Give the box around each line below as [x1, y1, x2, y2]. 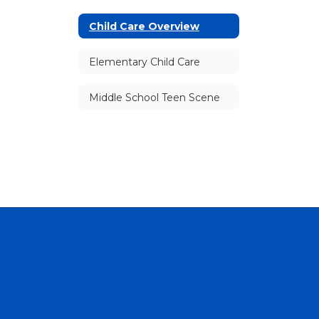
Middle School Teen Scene [89, 90, 220, 104]
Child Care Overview [89, 19, 199, 33]
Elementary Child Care [89, 55, 200, 68]
